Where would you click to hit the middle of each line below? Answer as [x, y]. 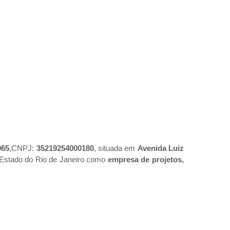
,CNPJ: [23, 148]
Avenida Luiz [161, 148]
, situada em [116, 148]
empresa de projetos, [146, 160]
